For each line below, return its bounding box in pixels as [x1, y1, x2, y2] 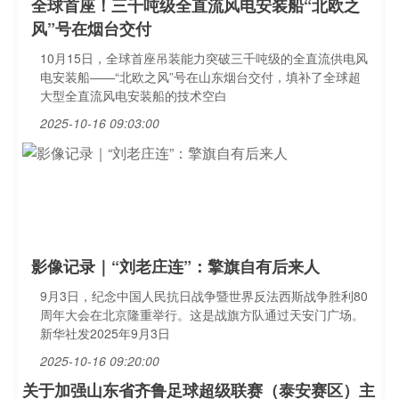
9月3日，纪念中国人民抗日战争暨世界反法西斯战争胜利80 [40, 287, 368, 305]
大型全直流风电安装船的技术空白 [40, 86, 227, 104]
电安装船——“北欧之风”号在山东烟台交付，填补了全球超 [40, 68, 361, 85]
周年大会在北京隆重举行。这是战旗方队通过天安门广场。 [40, 305, 364, 323]
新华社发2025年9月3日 [40, 324, 170, 342]
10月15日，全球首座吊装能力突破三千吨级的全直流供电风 [40, 49, 368, 67]
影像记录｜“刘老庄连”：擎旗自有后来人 [31, 255, 320, 278]
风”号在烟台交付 [31, 17, 151, 40]
